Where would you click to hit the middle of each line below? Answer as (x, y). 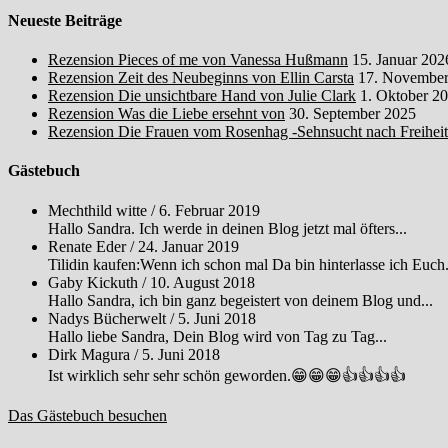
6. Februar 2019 (209, 210)
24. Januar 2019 (188, 246)
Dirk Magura (89, 354)
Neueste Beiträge (65, 20)
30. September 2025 (352, 114)
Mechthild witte (97, 210)
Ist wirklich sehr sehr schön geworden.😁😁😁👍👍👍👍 (227, 375)
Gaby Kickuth (93, 282)
